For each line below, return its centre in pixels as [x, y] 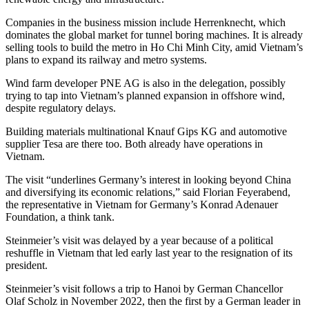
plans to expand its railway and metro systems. [106, 59]
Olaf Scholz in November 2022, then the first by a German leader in [153, 301]
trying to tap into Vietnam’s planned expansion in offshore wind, [145, 95]
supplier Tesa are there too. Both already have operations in [134, 143]
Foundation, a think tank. [60, 217]
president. [27, 265]
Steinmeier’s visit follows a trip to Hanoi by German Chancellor [144, 288]
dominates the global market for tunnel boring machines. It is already [154, 34]
